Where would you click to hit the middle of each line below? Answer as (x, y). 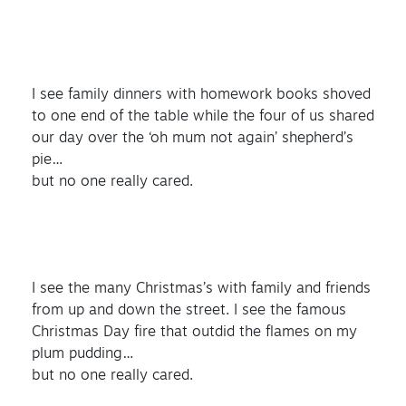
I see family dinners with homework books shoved (201, 95)
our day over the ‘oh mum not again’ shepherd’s (193, 138)
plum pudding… (83, 354)
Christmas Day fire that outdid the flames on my (194, 332)
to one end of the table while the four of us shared (203, 116)
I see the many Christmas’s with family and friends (201, 289)
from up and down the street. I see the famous (189, 310)
